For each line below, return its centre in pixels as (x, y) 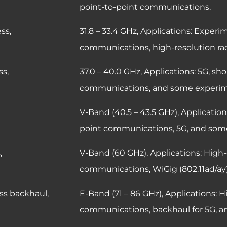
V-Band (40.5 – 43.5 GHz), (130, 112)
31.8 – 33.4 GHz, (110, 31)
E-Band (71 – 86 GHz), (122, 193)
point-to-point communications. (145, 7)
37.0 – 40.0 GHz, (112, 71)
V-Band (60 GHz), (115, 153)
